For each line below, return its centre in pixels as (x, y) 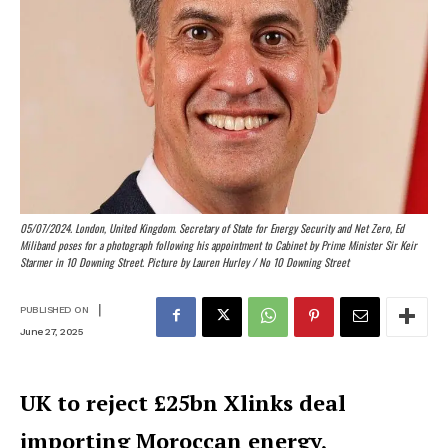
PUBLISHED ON (54, 310)
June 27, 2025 (51, 331)
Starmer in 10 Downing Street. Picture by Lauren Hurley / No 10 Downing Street (184, 261)
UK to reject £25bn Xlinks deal (183, 402)
